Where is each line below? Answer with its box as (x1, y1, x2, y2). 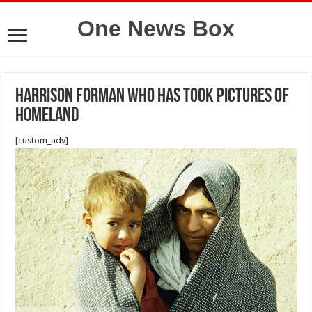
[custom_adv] (15, 135, 69, 146)
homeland (15, 107, 79, 126)
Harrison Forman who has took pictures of (15, 87, 290, 107)
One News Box (77, 16, 235, 41)
